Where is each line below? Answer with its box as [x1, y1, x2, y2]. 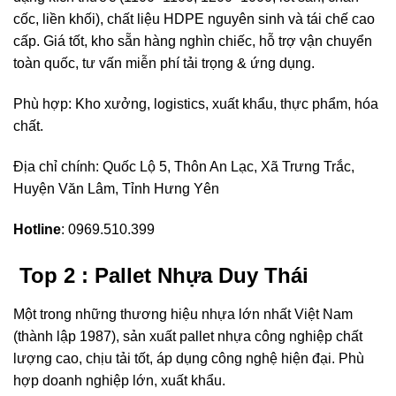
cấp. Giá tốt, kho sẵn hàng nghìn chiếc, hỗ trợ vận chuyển [13, 34, 372, 49]
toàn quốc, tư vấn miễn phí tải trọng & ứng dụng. [13, 56, 315, 72]
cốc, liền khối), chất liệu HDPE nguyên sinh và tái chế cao [13, 11, 375, 27]
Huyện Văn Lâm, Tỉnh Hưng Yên [13, 181, 219, 197]
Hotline [13, 221, 61, 237]
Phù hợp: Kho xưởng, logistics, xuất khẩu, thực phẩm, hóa [13, 96, 378, 112]
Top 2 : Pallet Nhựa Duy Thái [13, 263, 308, 287]
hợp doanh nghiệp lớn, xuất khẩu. [13, 372, 225, 388]
